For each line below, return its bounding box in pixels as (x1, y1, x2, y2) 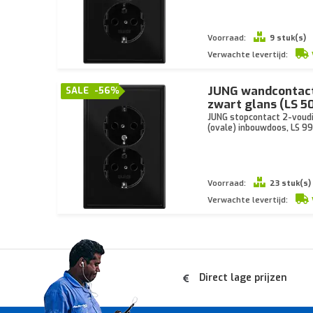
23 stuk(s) (269, 178, 311, 189)
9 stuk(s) (269, 33, 306, 43)
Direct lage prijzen (199, 271, 287, 284)
